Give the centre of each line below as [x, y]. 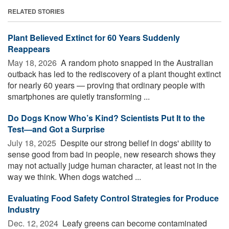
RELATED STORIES [36, 11]
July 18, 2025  [33, 143]
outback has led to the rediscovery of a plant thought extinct [114, 74]
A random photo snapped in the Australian [136, 62]
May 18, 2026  [33, 62]
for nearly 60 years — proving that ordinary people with [106, 85]
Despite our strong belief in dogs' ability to [135, 143]
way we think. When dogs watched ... [74, 176]
